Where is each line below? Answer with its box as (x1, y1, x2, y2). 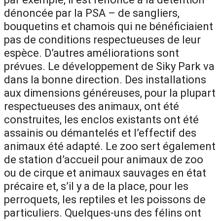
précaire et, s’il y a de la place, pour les (4, 180, 188, 192)
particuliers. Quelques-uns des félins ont (4, 206, 201, 219)
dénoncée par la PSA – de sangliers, (4, 6, 180, 19)
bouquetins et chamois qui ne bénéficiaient (4, 20, 213, 33)
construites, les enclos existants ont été (4, 113, 199, 126)
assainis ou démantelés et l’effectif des (4, 126, 196, 139)
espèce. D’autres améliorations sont (4, 46, 179, 59)
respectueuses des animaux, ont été (4, 100, 179, 112)
